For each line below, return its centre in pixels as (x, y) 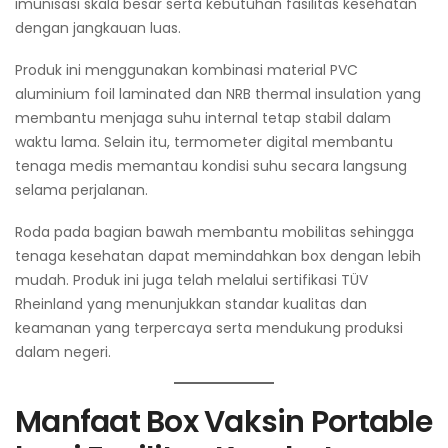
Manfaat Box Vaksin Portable (223, 422)
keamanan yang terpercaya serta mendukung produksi (209, 328)
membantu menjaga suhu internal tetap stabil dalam (203, 118)
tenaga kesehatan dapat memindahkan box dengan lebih (218, 256)
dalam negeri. (63, 352)
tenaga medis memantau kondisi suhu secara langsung (211, 166)
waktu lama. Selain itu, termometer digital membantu (204, 142)
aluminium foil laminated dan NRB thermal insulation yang (218, 94)
